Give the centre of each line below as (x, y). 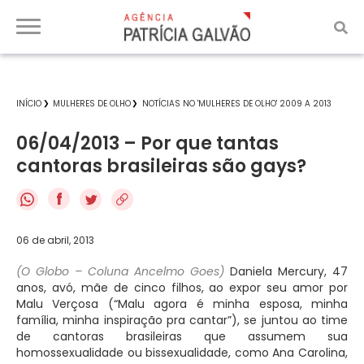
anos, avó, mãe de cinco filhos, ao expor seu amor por (182, 287)
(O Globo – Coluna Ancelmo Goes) (120, 271)
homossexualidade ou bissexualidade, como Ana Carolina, (182, 352)
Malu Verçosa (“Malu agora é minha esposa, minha (182, 303)
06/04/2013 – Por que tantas (147, 143)
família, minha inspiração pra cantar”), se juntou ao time (182, 320)
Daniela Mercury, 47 (289, 271)
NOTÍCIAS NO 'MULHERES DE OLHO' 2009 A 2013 (237, 104)
